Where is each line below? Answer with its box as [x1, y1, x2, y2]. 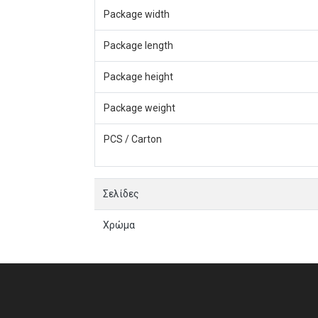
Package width [104, 9, 170, 20]
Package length [104, 40, 173, 51]
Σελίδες [103, 188, 139, 199]
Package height [104, 71, 173, 82]
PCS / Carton [104, 133, 162, 145]
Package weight [104, 102, 175, 114]
